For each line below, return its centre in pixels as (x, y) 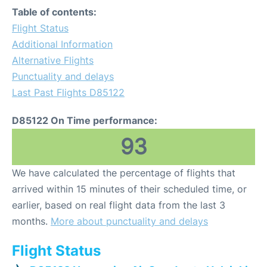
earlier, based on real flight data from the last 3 (119, 205)
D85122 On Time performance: (85, 120)
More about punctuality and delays (129, 221)
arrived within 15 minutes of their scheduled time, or (129, 189)
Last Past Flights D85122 (68, 92)
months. (31, 221)
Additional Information (62, 44)
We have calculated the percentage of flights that (124, 173)
